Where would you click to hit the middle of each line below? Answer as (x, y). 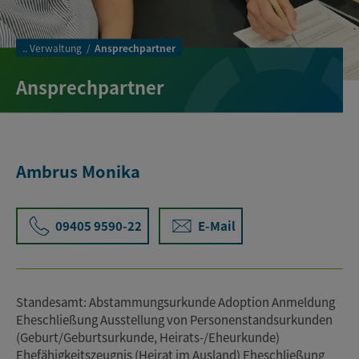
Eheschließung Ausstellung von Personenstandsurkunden (174, 319)
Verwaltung (56, 47)
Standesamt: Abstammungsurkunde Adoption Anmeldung (175, 301)
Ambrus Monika (78, 171)
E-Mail (217, 225)
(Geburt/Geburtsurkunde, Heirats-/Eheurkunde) (148, 337)
